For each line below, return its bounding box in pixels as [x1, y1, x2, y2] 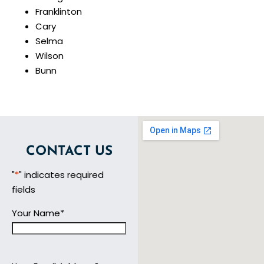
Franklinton [35, 5, 82, 18]
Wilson [35, 49, 64, 62]
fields [12, 183, 35, 196]
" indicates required [19, 168, 104, 181]
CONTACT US [25, 144, 113, 159]
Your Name [12, 206, 60, 219]
